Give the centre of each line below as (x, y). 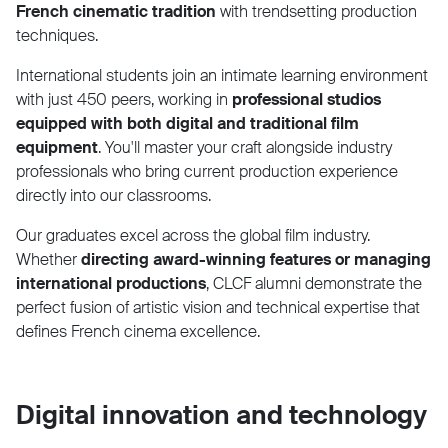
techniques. (57, 35)
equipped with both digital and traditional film (187, 123)
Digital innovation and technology (221, 414)
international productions (111, 283)
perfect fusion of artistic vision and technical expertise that (218, 307)
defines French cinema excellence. (138, 331)
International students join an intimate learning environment (222, 75)
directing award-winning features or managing (256, 259)
